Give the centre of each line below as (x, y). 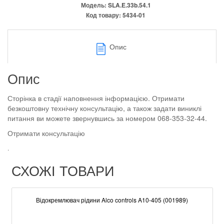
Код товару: (104, 15)
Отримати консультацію (46, 133)
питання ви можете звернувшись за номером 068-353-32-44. (107, 118)
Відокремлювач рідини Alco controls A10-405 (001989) (112, 200)
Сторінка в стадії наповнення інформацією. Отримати (96, 98)
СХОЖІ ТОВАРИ (63, 170)
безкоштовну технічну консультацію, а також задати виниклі (104, 108)
